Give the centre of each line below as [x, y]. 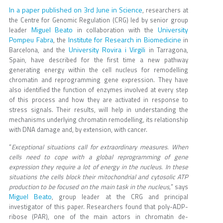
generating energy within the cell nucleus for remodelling [99, 70]
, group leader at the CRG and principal [120, 197]
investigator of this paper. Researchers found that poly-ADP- [99, 207]
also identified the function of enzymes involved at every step [99, 90]
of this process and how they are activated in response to [99, 100]
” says [179, 187]
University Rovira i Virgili [107, 50]
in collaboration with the [115, 30]
